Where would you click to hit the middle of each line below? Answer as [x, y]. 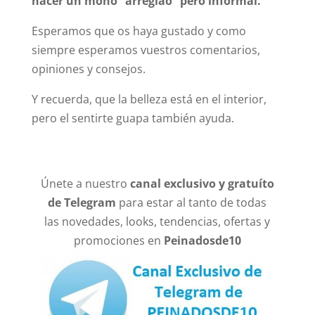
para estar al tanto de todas [192, 202]
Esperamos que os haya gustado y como [139, 31]
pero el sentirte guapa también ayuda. [133, 118]
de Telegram [82, 202]
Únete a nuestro [85, 183]
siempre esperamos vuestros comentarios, [146, 50]
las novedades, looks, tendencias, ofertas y [157, 221]
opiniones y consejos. [88, 69]
